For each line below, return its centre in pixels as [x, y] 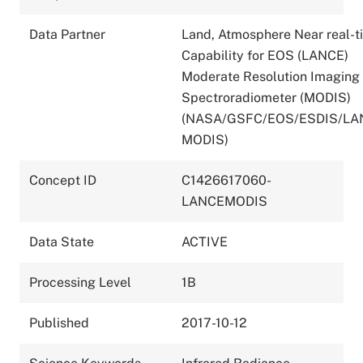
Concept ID [63, 180]
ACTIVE [205, 241]
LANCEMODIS [224, 201]
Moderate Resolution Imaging [271, 76]
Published [59, 322]
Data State [62, 241]
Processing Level [80, 282]
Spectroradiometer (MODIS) [266, 97]
